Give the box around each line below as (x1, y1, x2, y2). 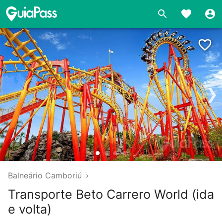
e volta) (8, 201, 52, 217)
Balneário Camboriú (8, 170, 82, 180)
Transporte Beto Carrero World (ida (8, 186, 214, 202)
